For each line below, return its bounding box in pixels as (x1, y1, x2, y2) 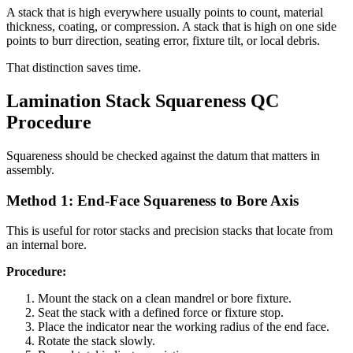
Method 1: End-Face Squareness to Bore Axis (6, 191, 299, 209)
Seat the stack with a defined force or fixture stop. (38, 306, 284, 320)
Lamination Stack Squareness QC (6, 90, 279, 111)
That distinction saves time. (6, 61, 141, 75)
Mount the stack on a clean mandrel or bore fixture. (38, 292, 292, 306)
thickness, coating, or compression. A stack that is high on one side (6, 20, 336, 34)
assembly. (6, 162, 54, 176)
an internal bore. (6, 238, 87, 252)
